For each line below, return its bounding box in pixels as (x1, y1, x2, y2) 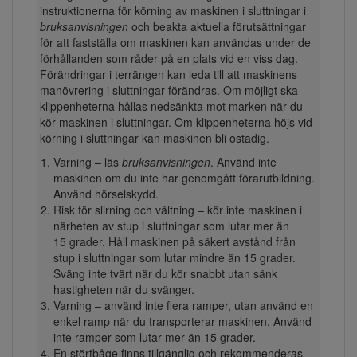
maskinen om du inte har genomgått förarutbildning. (53, 170, 315, 186)
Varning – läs (53, 154, 122, 171)
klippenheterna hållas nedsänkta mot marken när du (39, 98, 303, 115)
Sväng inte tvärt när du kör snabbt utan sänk (53, 265, 277, 282)
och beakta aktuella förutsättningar (127, 18, 306, 35)
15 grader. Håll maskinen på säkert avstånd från (53, 233, 296, 250)
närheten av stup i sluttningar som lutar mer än (53, 218, 289, 234)
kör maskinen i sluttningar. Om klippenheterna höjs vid (39, 114, 312, 131)
